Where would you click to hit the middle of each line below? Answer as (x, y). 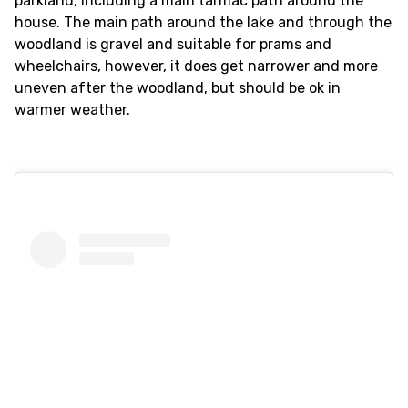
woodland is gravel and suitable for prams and (173, 44)
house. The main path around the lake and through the (203, 22)
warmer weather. (72, 110)
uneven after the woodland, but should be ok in (178, 88)
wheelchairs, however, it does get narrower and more (196, 66)
